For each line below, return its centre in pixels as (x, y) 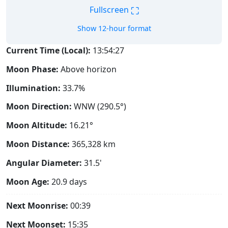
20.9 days (68, 181)
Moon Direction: (39, 107)
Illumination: (33, 88)
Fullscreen (110, 10)
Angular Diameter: (44, 163)
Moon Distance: (38, 144)
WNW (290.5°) (100, 107)
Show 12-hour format (114, 28)
